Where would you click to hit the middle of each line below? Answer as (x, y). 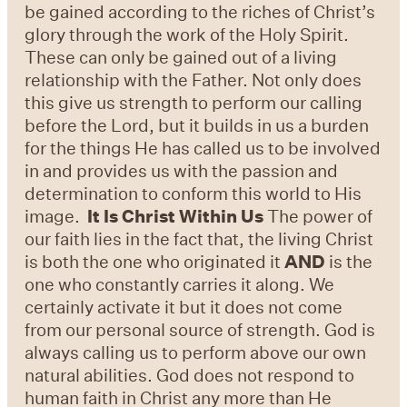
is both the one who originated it (155, 262)
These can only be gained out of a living (181, 57)
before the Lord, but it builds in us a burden (197, 125)
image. (55, 216)
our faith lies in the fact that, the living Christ (199, 239)
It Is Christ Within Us (176, 216)
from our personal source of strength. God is (200, 330)
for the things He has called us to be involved (203, 148)
